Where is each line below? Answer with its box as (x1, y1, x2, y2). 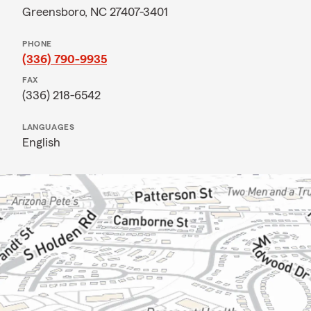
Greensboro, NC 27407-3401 (22, 6, 168, 18)
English (22, 136, 60, 149)
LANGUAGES (22, 123, 75, 131)
